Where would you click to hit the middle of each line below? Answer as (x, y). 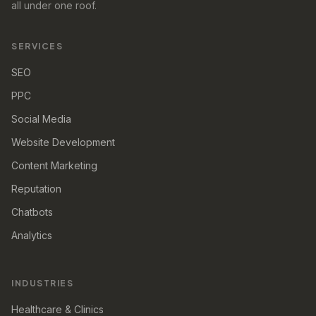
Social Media (41, 119)
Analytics (32, 235)
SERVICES (37, 46)
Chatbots (32, 212)
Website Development (63, 142)
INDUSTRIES (42, 283)
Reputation (36, 188)
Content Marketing (54, 165)
